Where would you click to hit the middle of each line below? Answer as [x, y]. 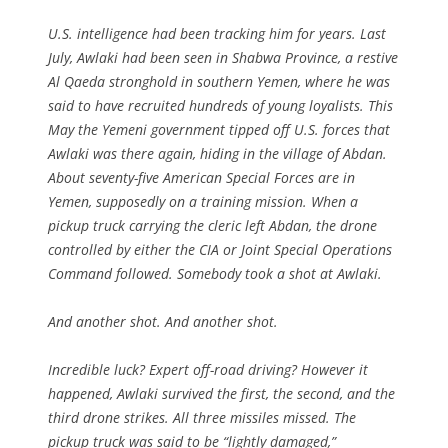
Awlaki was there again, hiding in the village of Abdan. [217, 153]
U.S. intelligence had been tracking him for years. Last [217, 33]
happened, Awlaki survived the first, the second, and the [221, 393]
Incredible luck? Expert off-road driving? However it [208, 369]
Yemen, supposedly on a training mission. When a [203, 201]
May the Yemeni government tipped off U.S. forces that [219, 129]
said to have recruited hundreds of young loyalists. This [220, 105]
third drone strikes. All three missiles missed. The [202, 417]
